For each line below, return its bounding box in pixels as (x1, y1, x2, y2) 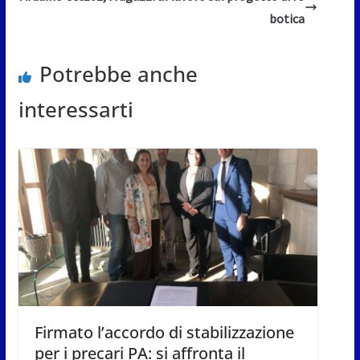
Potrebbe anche (39, 59, 198, 88)
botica (269, 10, 305, 27)
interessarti (18, 94, 133, 124)
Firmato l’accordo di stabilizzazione (34, 321, 294, 343)
